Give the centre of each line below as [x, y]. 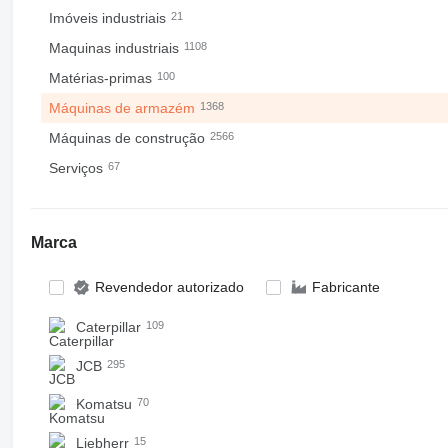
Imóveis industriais [109, 18]
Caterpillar [110, 327]
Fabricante [345, 287]
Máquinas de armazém [123, 108]
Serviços [77, 168]
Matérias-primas [102, 78]
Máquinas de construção [128, 138]
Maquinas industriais [115, 48]
